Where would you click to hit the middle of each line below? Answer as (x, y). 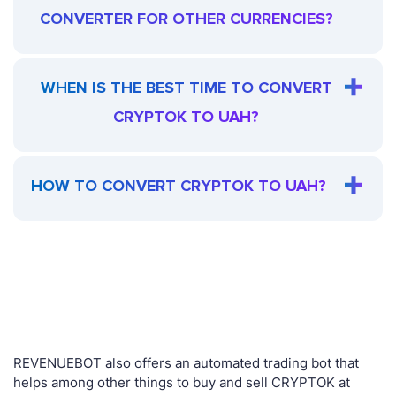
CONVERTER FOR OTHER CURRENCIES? (186, 19)
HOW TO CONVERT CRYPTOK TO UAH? (179, 186)
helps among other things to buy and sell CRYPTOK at (182, 383)
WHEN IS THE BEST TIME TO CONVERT (186, 88)
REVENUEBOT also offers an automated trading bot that (186, 363)
